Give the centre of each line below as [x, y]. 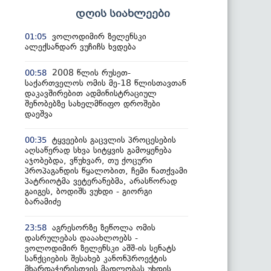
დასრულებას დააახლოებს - [81, 238]
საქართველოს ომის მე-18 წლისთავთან [106, 83]
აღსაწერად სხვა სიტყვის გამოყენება [98, 150]
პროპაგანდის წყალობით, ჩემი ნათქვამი [106, 171]
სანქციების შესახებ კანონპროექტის [96, 258]
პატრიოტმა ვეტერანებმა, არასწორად [101, 181]
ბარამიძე [43, 201]
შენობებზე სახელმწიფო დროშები [93, 103]
